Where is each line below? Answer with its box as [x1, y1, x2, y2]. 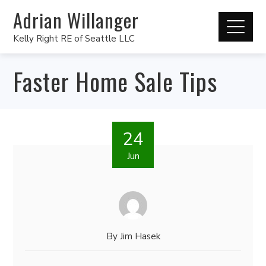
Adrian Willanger [13, 5, 140, 34]
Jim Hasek [119, 230, 160, 242]
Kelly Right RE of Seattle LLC [13, 32, 135, 45]
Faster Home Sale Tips [13, 64, 218, 99]
